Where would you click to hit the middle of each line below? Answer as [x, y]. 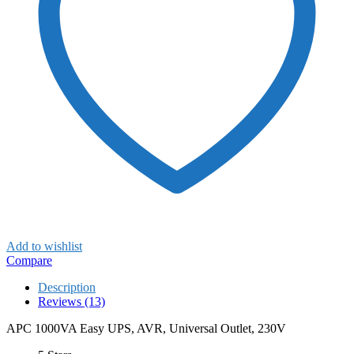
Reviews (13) [72, 301]
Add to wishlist [44, 246]
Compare [29, 260]
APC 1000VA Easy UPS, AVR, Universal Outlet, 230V [146, 328]
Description [67, 287]
